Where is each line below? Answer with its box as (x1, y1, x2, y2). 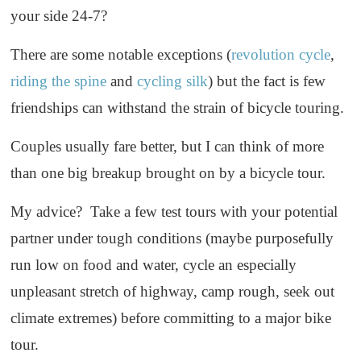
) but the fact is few (208, 73, 326, 90)
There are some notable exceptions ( (10, 46, 232, 64)
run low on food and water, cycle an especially (10, 256, 297, 274)
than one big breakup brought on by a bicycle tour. (10, 164, 326, 182)
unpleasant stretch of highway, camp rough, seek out (10, 283, 335, 301)
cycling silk (137, 73, 209, 90)
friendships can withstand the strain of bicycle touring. (10, 99, 345, 117)
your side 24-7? (10, 7, 108, 25)
